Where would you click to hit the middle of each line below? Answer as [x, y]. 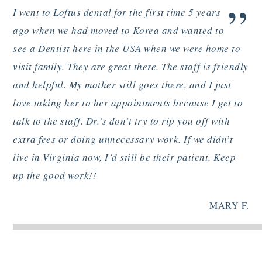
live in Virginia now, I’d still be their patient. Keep [125, 157]
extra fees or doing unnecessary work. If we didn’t [123, 139]
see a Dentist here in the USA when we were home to [127, 48]
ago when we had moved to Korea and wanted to [119, 30]
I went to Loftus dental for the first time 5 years [117, 12]
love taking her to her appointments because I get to [128, 102]
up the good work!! [55, 175]
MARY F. [229, 205]
